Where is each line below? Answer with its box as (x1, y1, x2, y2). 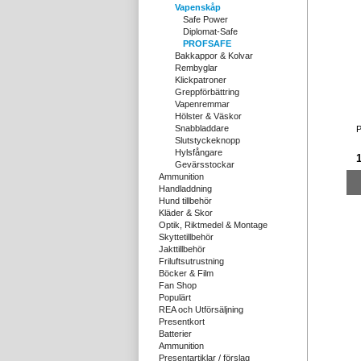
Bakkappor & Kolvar (175, 51, 253, 60)
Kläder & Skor (159, 208, 213, 218)
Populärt (159, 293, 191, 302)
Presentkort (159, 317, 205, 326)
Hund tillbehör (159, 196, 212, 205)
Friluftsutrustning (159, 256, 224, 266)
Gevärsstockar (175, 160, 234, 169)
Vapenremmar (175, 99, 230, 109)
